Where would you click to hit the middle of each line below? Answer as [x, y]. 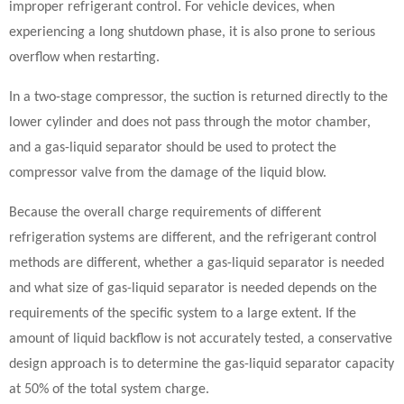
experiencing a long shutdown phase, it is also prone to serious [192, 32]
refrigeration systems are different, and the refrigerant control [193, 238]
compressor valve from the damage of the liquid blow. [168, 173]
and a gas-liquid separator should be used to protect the [173, 148]
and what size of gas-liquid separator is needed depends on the [193, 289]
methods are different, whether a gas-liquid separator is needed [197, 263]
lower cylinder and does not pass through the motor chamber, [190, 123]
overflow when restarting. [84, 58]
